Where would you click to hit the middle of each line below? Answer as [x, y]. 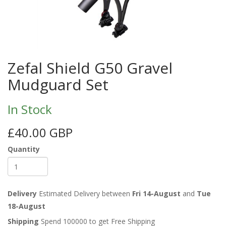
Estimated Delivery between [84, 194]
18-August [26, 206]
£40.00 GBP [40, 133]
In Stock [30, 109]
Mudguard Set [58, 85]
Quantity [24, 149]
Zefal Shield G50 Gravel [90, 68]
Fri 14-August [156, 194]
